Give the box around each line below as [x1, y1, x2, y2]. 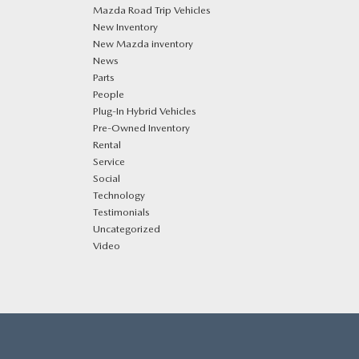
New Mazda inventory [93, 38, 193, 50]
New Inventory [93, 21, 158, 33]
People [93, 88, 124, 100]
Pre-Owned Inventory [93, 122, 190, 134]
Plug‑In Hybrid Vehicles [93, 105, 196, 117]
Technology [93, 189, 145, 201]
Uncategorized [93, 223, 160, 235]
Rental [93, 139, 121, 151]
